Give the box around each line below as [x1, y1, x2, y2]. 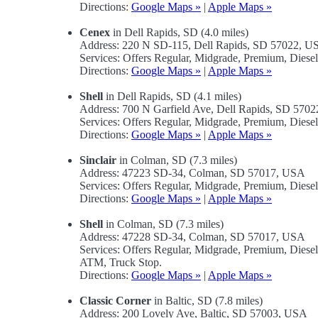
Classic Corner [79, 295, 151, 307]
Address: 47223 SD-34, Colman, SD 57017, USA [79, 167, 305, 180]
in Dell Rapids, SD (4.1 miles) [103, 90, 241, 103]
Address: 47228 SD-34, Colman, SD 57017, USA [79, 231, 305, 243]
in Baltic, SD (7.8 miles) [151, 295, 263, 307]
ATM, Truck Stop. [79, 256, 162, 269]
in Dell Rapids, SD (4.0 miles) [110, 26, 248, 39]
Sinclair [79, 154, 116, 167]
